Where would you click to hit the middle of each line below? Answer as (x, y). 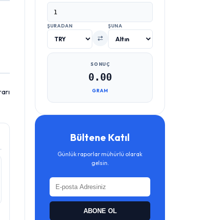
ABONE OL (100, 211)
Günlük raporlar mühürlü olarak (100, 154)
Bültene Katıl (100, 137)
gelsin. (100, 163)
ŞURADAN (60, 26)
